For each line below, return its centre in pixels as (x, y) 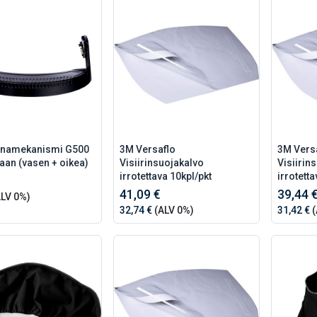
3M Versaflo (147, 150)
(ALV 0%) (173, 211)
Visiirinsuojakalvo (161, 163)
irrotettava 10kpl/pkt (165, 177)
